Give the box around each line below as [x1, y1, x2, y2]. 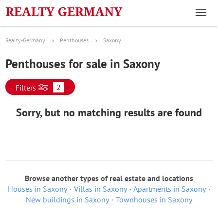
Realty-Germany [5, 36, 45, 44]
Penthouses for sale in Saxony [5, 56, 160, 72]
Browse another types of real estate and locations [25, 173, 193, 183]
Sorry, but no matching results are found [16, 106, 202, 119]
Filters [16, 83, 36, 92]
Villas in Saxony [73, 184, 127, 194]
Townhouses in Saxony [116, 195, 192, 204]
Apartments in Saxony [133, 184, 206, 194]
